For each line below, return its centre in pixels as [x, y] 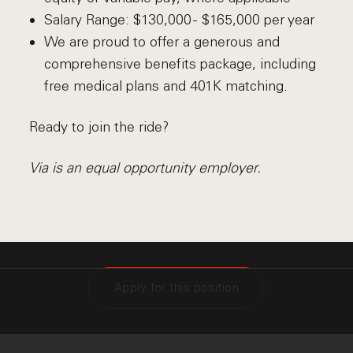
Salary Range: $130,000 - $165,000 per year [179, 20]
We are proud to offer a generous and [162, 42]
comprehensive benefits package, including [180, 64]
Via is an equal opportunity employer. [145, 168]
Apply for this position [176, 288]
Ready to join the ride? [99, 127]
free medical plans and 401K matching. [165, 86]
